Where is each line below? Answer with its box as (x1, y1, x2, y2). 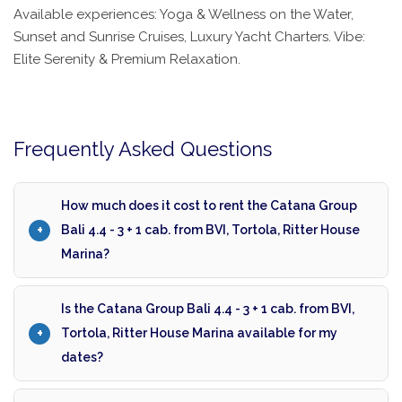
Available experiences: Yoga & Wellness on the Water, (13, 6, 354, 23)
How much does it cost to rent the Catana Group (61, 198, 357, 214)
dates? (61, 350, 103, 365)
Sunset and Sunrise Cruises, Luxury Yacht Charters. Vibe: (13, 29, 365, 46)
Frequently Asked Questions (13, 137, 272, 162)
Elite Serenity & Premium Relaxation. (13, 51, 240, 68)
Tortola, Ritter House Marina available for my (61, 326, 337, 341)
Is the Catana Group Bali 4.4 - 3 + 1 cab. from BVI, (61, 301, 354, 317)
